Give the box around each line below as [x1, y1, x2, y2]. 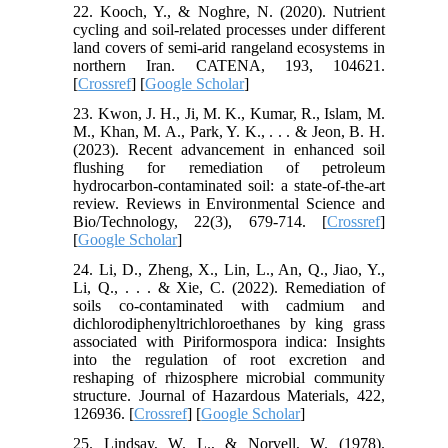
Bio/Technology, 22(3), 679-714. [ [73, 212, 327, 230]
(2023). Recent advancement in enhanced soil [73, 140, 385, 158]
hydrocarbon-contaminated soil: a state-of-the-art [73, 176, 385, 194]
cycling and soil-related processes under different [73, 20, 385, 38]
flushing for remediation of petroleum [73, 158, 385, 176]
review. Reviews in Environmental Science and [73, 194, 385, 212]
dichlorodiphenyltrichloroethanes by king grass [73, 314, 385, 332]
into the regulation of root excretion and [73, 350, 385, 368]
